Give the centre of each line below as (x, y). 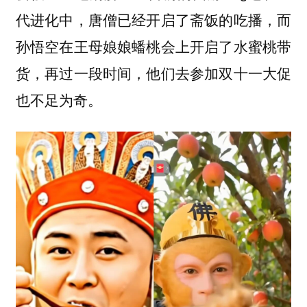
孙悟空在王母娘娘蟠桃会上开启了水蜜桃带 (153, 46)
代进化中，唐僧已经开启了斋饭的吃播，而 (153, 19)
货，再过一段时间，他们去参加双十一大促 (153, 72)
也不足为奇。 (59, 99)
